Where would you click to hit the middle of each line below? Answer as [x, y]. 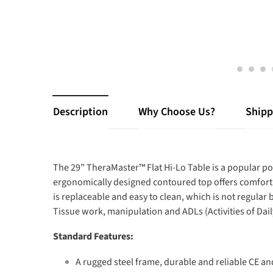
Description [80, 112]
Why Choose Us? [177, 112]
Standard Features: [93, 236]
